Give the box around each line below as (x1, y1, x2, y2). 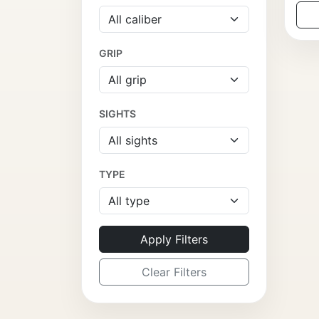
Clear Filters (142, 265, 206, 280)
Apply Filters (140, 232, 208, 247)
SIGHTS (99, 108, 136, 120)
